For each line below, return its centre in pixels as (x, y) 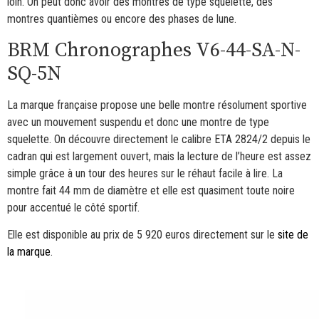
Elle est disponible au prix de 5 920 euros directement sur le (142, 235)
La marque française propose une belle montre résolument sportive (157, 105)
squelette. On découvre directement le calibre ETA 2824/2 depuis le (159, 139)
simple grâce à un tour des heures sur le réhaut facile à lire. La (145, 173)
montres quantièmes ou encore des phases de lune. (122, 19)
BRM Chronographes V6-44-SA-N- (154, 50)
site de (293, 235)
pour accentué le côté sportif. (73, 207)
